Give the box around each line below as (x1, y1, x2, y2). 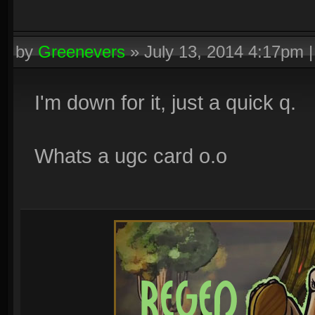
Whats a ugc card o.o (34, 144, 227, 167)
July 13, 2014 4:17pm (144, 42, 304, 61)
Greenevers (38, 42, 125, 61)
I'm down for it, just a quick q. (34, 91, 296, 114)
